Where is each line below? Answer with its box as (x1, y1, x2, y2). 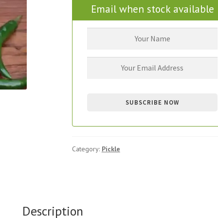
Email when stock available (91, 2, 214, 16)
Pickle (101, 144, 120, 153)
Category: (72, 144, 102, 153)
